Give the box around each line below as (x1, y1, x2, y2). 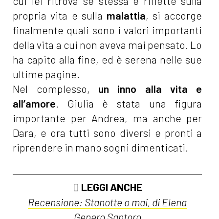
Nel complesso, (13, 83, 98, 95)
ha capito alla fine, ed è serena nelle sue (13, 53, 202, 66)
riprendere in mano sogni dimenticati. (13, 141, 189, 154)
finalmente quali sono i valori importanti (13, 24, 202, 37)
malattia (106, 9, 146, 22)
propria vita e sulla (13, 9, 107, 22)
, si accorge (145, 9, 202, 22)
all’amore (13, 97, 56, 110)
